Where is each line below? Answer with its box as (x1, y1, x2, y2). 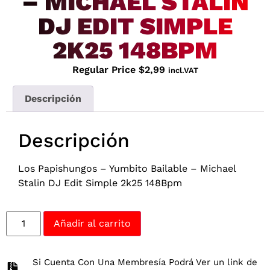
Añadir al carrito (54, 217, 131, 229)
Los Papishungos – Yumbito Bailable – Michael (18, 162, 236, 174)
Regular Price (72, 63, 139, 75)
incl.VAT (168, 65, 198, 75)
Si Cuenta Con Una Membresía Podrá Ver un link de (32, 256, 257, 268)
